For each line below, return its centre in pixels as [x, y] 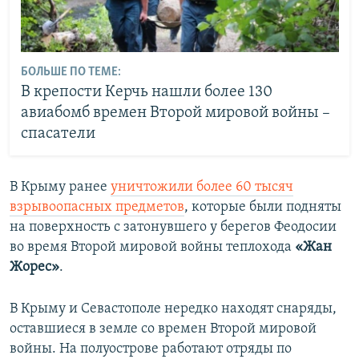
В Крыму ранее [60, 187]
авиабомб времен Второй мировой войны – [175, 113]
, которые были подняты [263, 207]
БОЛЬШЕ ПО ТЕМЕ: [71, 73]
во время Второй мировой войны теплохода [152, 247]
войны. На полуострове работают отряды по [151, 349]
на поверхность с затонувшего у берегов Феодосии [173, 227]
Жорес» [34, 267]
